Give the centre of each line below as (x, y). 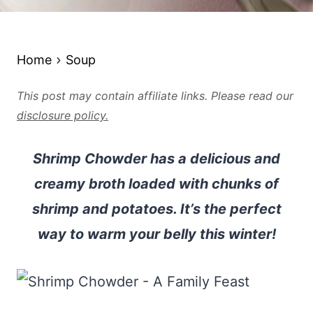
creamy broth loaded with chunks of (156, 184)
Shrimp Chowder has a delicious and (156, 159)
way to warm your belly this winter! (156, 234)
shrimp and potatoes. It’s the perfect (156, 209)
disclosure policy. (63, 115)
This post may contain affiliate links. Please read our (155, 96)
